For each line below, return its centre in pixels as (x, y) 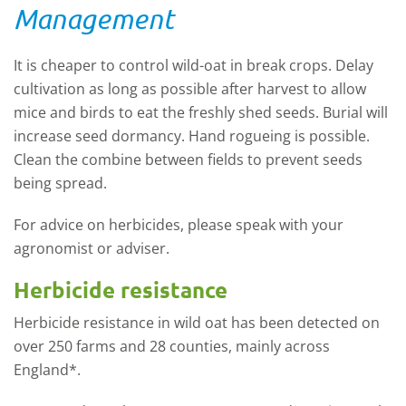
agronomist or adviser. (92, 248)
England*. (47, 369)
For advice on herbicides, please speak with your (179, 224)
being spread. (60, 183)
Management (94, 18)
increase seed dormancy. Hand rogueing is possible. (192, 135)
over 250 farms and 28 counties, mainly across (172, 346)
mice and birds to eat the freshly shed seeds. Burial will (201, 112)
